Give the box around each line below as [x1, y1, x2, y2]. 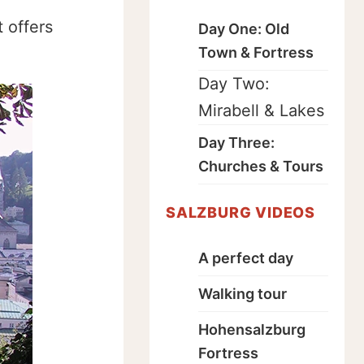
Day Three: [198, 134, 275, 151]
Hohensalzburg [198, 321, 305, 338]
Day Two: [198, 74, 270, 93]
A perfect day [198, 249, 293, 266]
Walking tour [198, 285, 287, 302]
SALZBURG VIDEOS [166, 204, 315, 221]
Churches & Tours [198, 158, 323, 175]
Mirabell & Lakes [198, 101, 324, 120]
